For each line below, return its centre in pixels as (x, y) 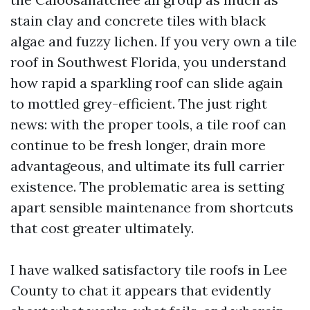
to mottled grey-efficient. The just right (139, 103)
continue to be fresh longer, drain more (138, 145)
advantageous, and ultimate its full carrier (147, 166)
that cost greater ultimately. (102, 228)
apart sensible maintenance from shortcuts (152, 207)
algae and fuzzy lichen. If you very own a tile (154, 41)
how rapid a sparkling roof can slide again (147, 83)
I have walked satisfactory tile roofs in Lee (149, 270)
